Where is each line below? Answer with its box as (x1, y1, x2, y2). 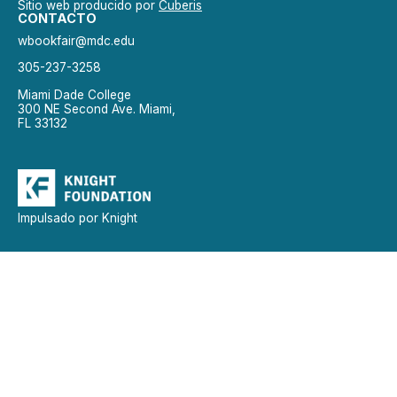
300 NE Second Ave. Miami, (18, 101, 175, 116)
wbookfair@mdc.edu (18, 33, 135, 48)
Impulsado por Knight (18, 210, 137, 225)
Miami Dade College (18, 87, 131, 102)
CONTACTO (18, 10, 97, 26)
